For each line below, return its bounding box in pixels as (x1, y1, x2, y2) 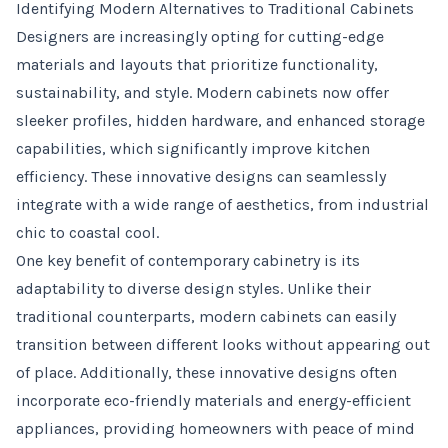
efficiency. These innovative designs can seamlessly (16, 167, 386, 186)
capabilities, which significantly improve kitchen (16, 139, 370, 158)
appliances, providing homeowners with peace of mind (16, 419, 415, 438)
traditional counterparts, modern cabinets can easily (16, 307, 396, 326)
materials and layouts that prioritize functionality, (16, 55, 378, 74)
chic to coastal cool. (16, 223, 159, 242)
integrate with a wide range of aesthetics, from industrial (16, 195, 429, 214)
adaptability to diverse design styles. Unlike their (16, 279, 371, 298)
